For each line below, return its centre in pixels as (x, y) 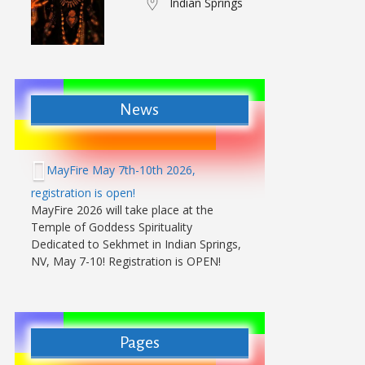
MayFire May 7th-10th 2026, (121, 169)
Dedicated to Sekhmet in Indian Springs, (136, 244)
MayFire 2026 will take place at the (122, 210)
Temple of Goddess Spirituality (111, 227)
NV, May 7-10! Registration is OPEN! (125, 261)
